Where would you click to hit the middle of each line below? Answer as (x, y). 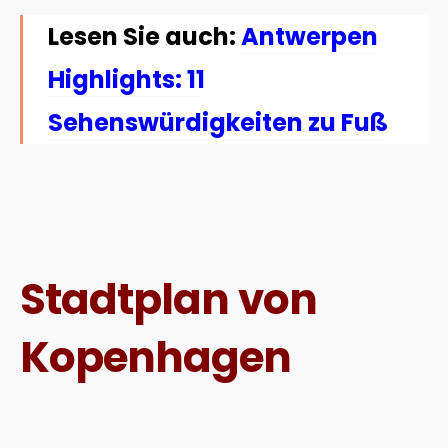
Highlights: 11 (126, 80)
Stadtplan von (168, 300)
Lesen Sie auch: (142, 37)
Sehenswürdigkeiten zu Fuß (218, 123)
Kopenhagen (156, 358)
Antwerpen (309, 37)
